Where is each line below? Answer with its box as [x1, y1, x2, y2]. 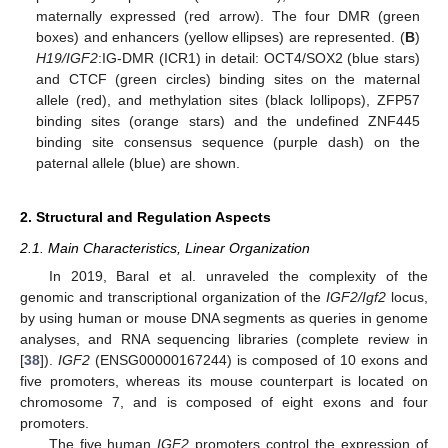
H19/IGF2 [36, 50, 99, 67]
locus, [386, 289, 429, 306]
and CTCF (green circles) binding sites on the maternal [36, 71, 420, 88]
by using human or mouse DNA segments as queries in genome [20, 310, 428, 327]
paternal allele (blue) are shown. [36, 155, 241, 172]
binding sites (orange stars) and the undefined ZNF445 [36, 113, 420, 130]
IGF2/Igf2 [326, 289, 387, 306]
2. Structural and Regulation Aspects [20, 209, 271, 226]
